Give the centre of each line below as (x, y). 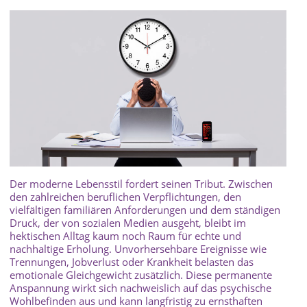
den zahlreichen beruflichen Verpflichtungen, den (125, 197)
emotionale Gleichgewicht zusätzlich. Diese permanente (141, 275)
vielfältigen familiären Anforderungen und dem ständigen (145, 210)
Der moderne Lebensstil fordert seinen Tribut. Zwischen (141, 184)
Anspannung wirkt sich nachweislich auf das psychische (140, 288)
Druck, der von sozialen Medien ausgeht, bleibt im (128, 223)
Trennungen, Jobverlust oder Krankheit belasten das (132, 262)
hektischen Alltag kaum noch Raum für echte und (125, 236)
